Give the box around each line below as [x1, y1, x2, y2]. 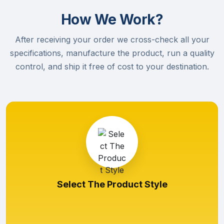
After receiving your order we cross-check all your [14, 34, 209, 44]
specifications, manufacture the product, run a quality [9, 48, 214, 58]
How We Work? [60, 11, 163, 28]
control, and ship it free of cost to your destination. [15, 61, 209, 71]
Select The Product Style [56, 179, 167, 189]
